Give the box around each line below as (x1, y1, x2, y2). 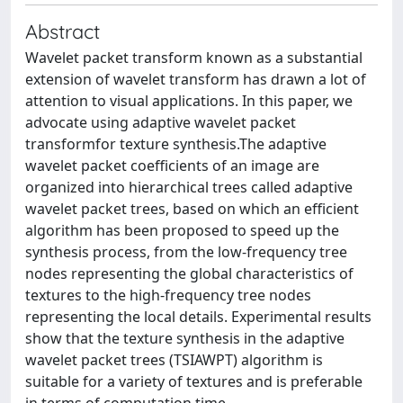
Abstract (25, 19, 100, 43)
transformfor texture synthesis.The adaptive (25, 134, 327, 154)
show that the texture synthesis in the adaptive (25, 328, 345, 348)
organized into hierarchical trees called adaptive (25, 177, 353, 197)
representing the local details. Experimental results (25, 307, 372, 327)
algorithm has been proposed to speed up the (25, 220, 339, 240)
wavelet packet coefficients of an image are (25, 156, 319, 175)
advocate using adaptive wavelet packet (25, 112, 296, 132)
